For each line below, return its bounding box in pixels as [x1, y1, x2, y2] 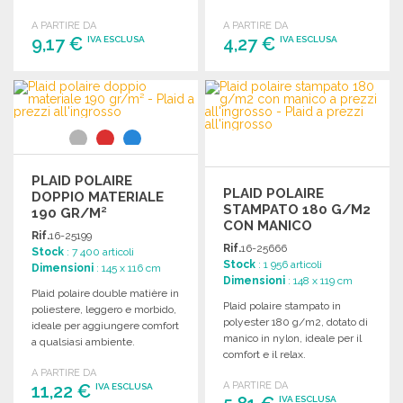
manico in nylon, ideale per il [223, 331, 363, 345]
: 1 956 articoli [255, 257, 323, 271]
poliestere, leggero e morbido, [31, 302, 176, 316]
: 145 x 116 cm [94, 261, 161, 274]
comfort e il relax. [223, 347, 307, 361]
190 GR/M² [31, 204, 107, 221]
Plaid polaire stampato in [223, 299, 342, 312]
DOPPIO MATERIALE [31, 188, 164, 205]
